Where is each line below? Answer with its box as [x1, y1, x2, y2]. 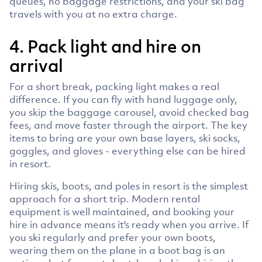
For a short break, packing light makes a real [9, 80, 219, 93]
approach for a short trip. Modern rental [9, 192, 200, 205]
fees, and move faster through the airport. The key [9, 118, 247, 132]
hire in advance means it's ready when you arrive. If [9, 218, 249, 231]
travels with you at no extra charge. [9, 7, 177, 20]
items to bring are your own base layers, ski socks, [9, 131, 240, 144]
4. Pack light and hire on [9, 35, 201, 57]
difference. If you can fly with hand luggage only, [9, 92, 237, 106]
